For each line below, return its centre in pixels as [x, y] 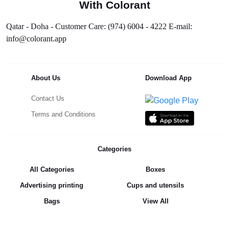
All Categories [52, 169]
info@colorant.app [36, 38]
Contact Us [48, 98]
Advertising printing [52, 185]
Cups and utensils [156, 185]
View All [155, 201]
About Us [45, 78]
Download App [168, 78]
